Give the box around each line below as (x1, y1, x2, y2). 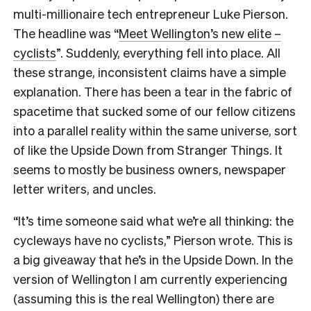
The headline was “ (13, 24, 119, 41)
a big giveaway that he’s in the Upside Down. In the (13, 251, 293, 267)
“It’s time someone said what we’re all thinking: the (13, 212, 294, 228)
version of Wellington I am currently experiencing (13, 270, 287, 287)
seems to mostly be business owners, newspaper (13, 160, 286, 177)
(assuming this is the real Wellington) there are (13, 289, 274, 306)
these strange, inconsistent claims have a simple (13, 63, 286, 80)
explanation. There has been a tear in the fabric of (13, 83, 292, 99)
